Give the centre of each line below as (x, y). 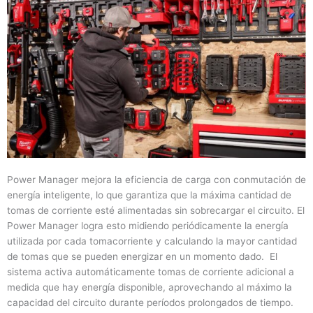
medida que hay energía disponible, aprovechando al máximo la (150, 287)
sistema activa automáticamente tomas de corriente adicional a (151, 272)
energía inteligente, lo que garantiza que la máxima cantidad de (149, 195)
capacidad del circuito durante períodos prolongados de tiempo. (150, 303)
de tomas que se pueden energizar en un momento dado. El (142, 257)
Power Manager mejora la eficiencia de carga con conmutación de (156, 180)
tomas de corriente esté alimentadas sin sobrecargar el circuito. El (156, 211)
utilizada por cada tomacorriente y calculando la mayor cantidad (152, 241)
